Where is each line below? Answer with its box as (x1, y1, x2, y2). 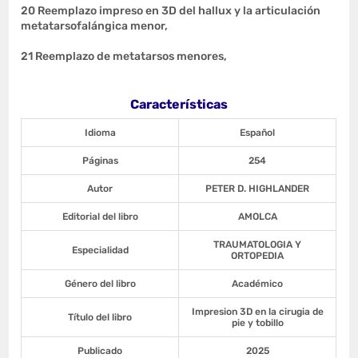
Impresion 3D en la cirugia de (191, 305, 324, 317)
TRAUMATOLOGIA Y (213, 238, 302, 250)
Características (130, 96, 228, 112)
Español (240, 126, 276, 138)
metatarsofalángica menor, (21, 18, 169, 33)
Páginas (82, 154, 118, 166)
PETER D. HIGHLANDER (205, 182, 310, 194)
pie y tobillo (231, 316, 284, 328)
